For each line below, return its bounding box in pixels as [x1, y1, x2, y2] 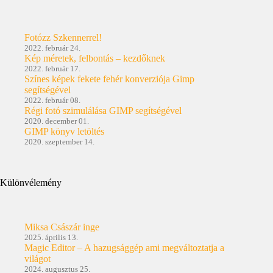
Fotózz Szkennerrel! [24, 32, 102, 43]
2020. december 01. [24, 116, 89, 126]
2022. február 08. [24, 95, 80, 105]
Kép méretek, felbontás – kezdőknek [24, 52, 165, 63]
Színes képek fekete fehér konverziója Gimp [24, 73, 194, 84]
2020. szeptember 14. [24, 136, 94, 146]
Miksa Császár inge [24, 221, 99, 232]
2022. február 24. [24, 43, 80, 52]
